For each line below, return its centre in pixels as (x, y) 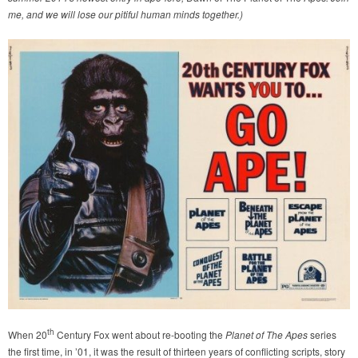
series (322, 334)
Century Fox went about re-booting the (140, 334)
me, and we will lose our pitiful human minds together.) (125, 14)
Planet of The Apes (267, 334)
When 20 (28, 334)
